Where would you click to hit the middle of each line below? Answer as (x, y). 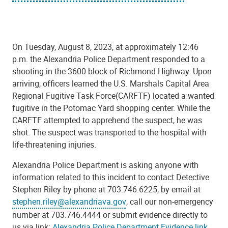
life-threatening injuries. (54, 144)
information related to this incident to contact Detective (111, 177)
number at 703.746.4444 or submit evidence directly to (110, 215)
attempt (57, 120)
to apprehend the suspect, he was (141, 120)
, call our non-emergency (170, 201)
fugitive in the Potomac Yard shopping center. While (105, 108)
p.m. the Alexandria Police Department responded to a (109, 59)
